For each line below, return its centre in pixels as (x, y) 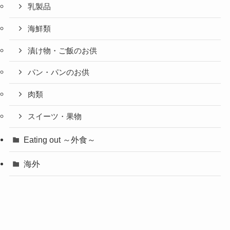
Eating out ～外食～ (60, 139)
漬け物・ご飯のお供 (63, 51)
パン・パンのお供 (59, 73)
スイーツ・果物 (55, 116)
